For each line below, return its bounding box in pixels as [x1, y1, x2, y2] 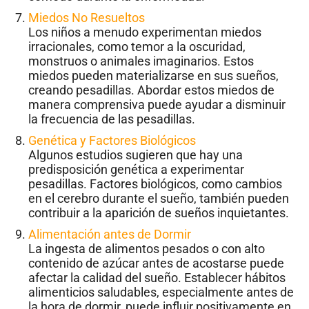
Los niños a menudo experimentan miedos [28, 25, 261, 40]
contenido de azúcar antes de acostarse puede [28, 256, 284, 271]
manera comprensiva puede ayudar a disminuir [28, 97, 286, 112]
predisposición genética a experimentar [28, 162, 244, 177]
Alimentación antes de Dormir [28, 227, 191, 242]
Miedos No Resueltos [28, 10, 145, 26]
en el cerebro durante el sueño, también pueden [28, 191, 289, 206]
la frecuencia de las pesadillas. [28, 112, 195, 127]
